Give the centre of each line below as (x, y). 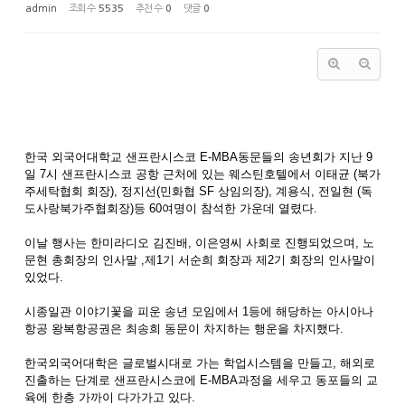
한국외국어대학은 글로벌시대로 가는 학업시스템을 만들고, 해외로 (200, 363)
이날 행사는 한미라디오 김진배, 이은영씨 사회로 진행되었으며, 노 (199, 243)
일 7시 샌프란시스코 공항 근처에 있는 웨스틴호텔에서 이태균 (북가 (202, 174)
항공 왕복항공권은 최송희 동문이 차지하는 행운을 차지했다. (186, 329)
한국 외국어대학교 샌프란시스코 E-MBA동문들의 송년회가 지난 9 (198, 157)
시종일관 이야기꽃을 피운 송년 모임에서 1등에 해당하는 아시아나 (199, 311)
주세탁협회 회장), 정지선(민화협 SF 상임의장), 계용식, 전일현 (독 (198, 191)
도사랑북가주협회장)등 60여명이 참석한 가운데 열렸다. (173, 208)
